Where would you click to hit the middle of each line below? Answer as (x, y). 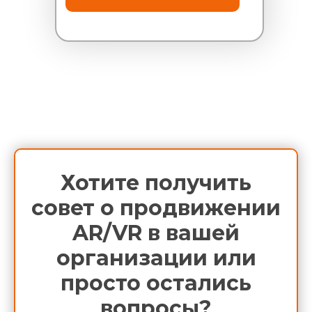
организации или (156, 258)
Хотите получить (156, 182)
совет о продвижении (156, 208)
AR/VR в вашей (156, 233)
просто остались (156, 283)
